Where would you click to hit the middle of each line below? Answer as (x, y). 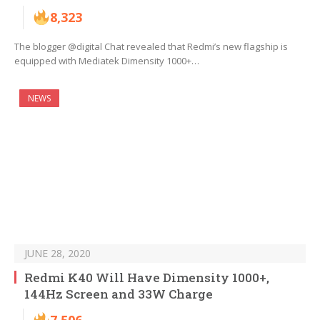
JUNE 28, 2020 (57, 254)
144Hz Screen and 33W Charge (119, 294)
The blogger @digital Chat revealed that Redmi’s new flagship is (151, 47)
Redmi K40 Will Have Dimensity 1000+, (147, 278)
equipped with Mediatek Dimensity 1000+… (107, 61)
